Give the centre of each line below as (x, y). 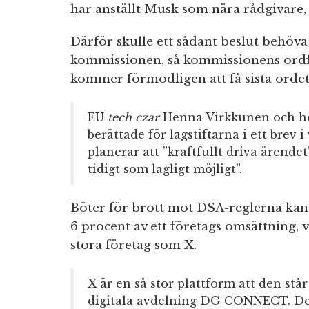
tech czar (133, 118)
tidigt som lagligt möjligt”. (165, 169)
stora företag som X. (133, 246)
